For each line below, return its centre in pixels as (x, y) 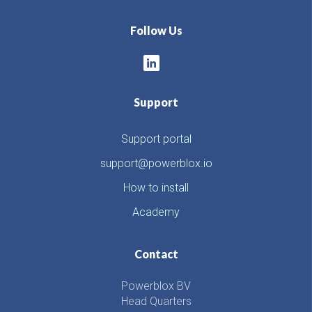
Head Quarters (156, 301)
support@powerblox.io (156, 163)
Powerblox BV (156, 286)
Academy (156, 212)
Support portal (156, 139)
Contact (156, 253)
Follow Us (156, 31)
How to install (156, 187)
